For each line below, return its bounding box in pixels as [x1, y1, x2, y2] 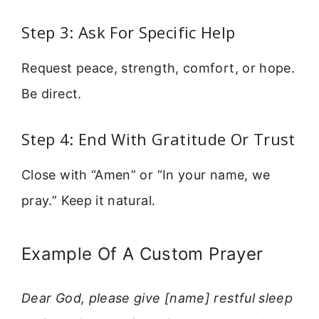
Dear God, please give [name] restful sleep [21, 290, 293, 305]
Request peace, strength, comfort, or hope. [21, 60, 296, 75]
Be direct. [21, 85, 82, 101]
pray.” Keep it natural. [21, 193, 156, 209]
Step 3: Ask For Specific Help [21, 21, 236, 43]
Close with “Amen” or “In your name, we [21, 167, 271, 183]
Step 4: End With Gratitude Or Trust [21, 128, 296, 150]
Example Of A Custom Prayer [21, 243, 263, 264]
